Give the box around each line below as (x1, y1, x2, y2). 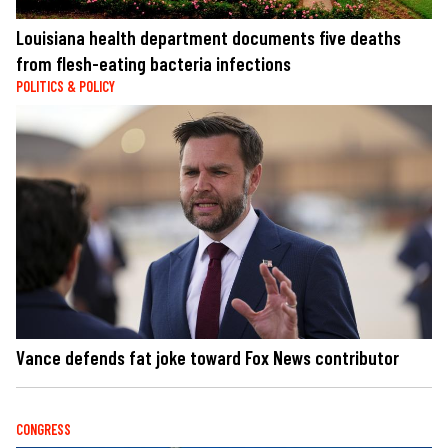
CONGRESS (16, 420, 71, 438)
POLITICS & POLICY (16, 78, 115, 96)
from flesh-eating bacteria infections (16, 52, 291, 76)
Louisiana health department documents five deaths (16, 26, 401, 50)
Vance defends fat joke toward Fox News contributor (16, 345, 399, 369)
